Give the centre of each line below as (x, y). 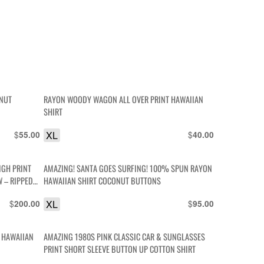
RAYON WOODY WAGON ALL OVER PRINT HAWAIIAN (124, 100)
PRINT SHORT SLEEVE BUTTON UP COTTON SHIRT (120, 249)
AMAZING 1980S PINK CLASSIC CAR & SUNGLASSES (125, 237)
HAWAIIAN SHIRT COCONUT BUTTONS (103, 180)
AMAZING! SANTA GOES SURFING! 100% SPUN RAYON (128, 168)
